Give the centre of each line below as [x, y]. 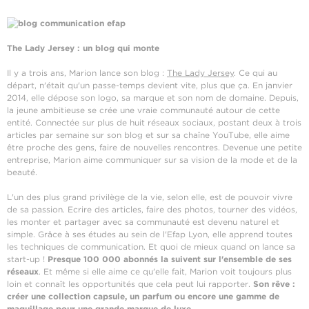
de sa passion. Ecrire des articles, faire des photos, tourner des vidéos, [152, 209]
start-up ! [27, 259]
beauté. [22, 172]
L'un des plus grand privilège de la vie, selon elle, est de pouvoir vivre [150, 197]
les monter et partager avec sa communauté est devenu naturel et [143, 222]
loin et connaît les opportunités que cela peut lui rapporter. [130, 284]
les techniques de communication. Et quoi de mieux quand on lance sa [151, 247]
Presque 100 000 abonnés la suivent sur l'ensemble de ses [170, 259]
